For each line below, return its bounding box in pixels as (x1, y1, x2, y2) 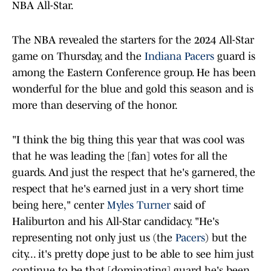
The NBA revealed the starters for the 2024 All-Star (12, 34, 254, 47)
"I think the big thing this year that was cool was (12, 134, 244, 146)
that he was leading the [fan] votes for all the (12, 150, 227, 163)
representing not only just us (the (12, 232, 175, 244)
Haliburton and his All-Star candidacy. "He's (12, 215, 219, 228)
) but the (205, 232, 247, 244)
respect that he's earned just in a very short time (12, 183, 244, 195)
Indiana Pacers (145, 50, 214, 63)
